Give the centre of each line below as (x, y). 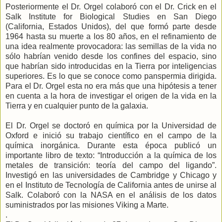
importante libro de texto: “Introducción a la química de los (111, 156)
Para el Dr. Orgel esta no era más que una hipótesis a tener (111, 86)
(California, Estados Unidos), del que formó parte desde (111, 27)
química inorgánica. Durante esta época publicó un (111, 146)
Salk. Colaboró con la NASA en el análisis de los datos (111, 195)
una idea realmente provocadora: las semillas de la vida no (111, 47)
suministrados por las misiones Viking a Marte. (87, 205)
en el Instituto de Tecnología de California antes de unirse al (111, 185)
